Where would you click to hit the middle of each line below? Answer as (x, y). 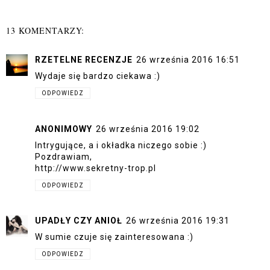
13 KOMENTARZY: (45, 31)
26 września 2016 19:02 (148, 129)
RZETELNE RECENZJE (84, 60)
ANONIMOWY (64, 129)
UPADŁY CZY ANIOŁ (79, 221)
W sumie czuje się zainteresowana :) (114, 237)
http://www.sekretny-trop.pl (96, 168)
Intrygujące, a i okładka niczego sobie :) (121, 145)
